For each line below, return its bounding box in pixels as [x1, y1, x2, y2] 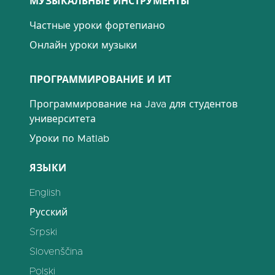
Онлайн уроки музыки [29, 41, 137, 50]
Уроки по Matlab [29, 134, 109, 144]
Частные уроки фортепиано [29, 21, 165, 31]
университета [29, 114, 96, 124]
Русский [29, 207, 68, 217]
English [29, 188, 61, 198]
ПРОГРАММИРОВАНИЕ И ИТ [29, 75, 171, 85]
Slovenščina [29, 247, 83, 257]
